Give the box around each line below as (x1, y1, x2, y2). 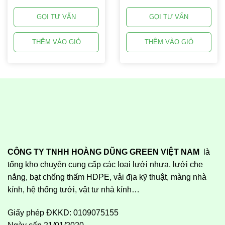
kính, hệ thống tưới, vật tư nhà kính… (8, 185, 140, 194)
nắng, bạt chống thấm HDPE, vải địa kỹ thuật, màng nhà (8, 173, 206, 182)
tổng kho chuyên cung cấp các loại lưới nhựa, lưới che (8, 160, 203, 169)
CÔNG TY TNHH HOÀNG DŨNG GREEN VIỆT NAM (8, 148, 199, 157)
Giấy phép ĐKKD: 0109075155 (8, 208, 119, 217)
